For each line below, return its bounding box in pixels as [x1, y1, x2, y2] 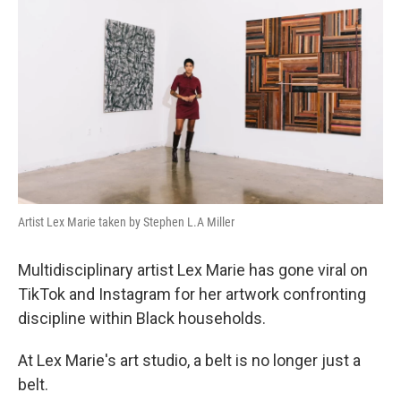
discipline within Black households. [18, 309, 266, 328]
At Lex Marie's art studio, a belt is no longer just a [18, 351, 361, 370]
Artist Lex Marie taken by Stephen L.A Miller [18, 215, 235, 229]
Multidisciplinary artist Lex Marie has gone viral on [18, 260, 368, 279]
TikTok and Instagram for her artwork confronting [18, 285, 366, 303]
